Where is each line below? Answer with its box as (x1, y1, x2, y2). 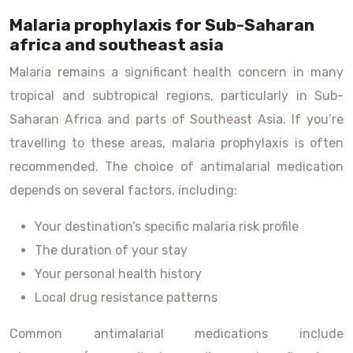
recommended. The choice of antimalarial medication (9, 159, 344, 174)
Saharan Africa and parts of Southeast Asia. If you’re (9, 112, 344, 127)
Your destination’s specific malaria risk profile (35, 219, 299, 234)
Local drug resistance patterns (35, 290, 217, 305)
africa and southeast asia (9, 35, 224, 54)
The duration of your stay (35, 243, 188, 258)
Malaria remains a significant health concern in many (9, 65, 344, 80)
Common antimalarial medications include (9, 326, 344, 341)
